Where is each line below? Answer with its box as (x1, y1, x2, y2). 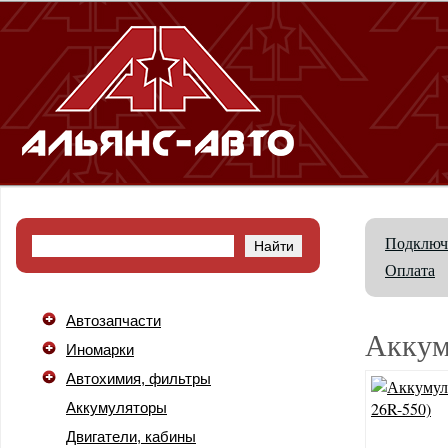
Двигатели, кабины (66, 428, 196, 445)
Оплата (385, 259, 435, 280)
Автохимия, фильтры (66, 370, 211, 387)
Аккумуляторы (66, 399, 167, 416)
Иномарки (66, 341, 134, 358)
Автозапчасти (66, 312, 161, 329)
